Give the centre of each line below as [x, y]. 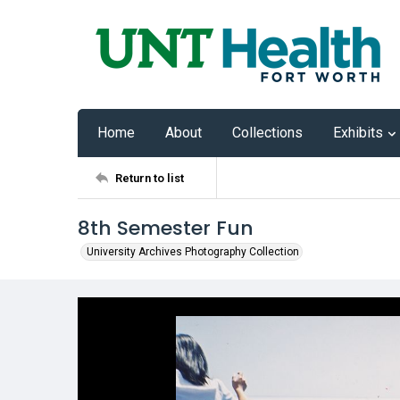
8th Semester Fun [166, 228]
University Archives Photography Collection [193, 252]
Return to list [150, 178]
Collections [267, 133]
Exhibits [358, 133]
